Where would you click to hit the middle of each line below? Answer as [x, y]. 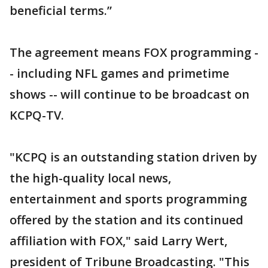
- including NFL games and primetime [119, 73]
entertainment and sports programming [128, 199]
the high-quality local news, [90, 178]
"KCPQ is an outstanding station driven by [133, 157]
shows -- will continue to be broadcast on [130, 94]
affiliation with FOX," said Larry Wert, [118, 241]
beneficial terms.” [61, 10]
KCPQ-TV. [37, 115]
